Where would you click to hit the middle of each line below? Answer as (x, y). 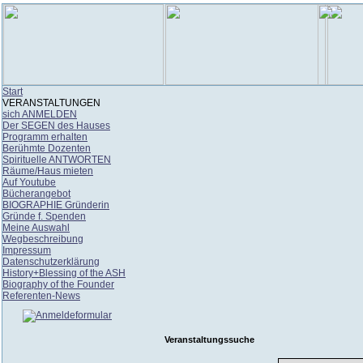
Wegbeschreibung (43, 239)
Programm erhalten (45, 137)
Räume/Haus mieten (48, 171)
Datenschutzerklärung (51, 262)
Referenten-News (41, 296)
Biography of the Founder (58, 284)
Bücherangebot (36, 194)
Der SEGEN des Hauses (56, 126)
